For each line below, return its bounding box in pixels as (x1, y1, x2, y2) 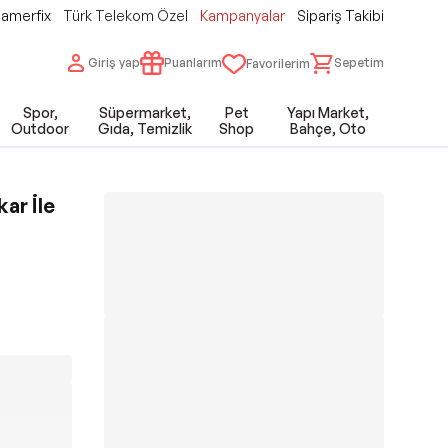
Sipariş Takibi (297, 7, 384, 24)
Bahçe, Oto (290, 120, 367, 137)
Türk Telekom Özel (63, 7, 188, 24)
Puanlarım (164, 54, 222, 70)
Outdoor (11, 120, 70, 137)
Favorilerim (246, 56, 310, 71)
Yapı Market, (287, 104, 370, 121)
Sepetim (334, 54, 384, 70)
